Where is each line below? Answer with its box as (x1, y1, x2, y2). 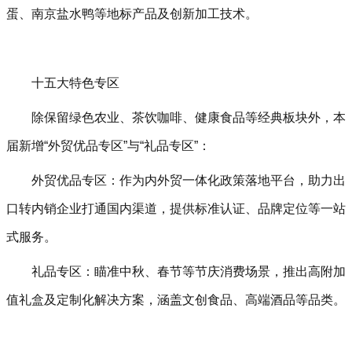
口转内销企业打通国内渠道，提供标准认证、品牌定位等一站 (6, 202, 346, 215)
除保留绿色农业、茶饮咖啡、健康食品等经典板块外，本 (31, 111, 346, 124)
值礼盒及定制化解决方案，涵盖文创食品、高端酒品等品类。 (6, 293, 346, 306)
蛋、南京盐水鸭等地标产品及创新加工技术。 (6, 7, 258, 20)
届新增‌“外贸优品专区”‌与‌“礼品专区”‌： (6, 139, 211, 152)
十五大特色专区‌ (31, 76, 119, 90)
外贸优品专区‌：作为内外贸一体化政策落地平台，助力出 (31, 174, 346, 187)
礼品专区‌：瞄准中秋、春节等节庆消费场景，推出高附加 (31, 265, 346, 278)
